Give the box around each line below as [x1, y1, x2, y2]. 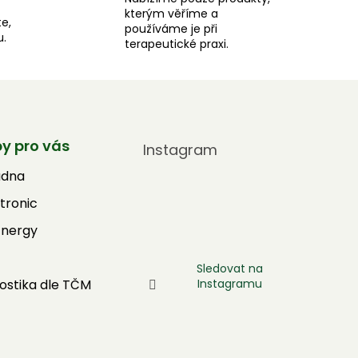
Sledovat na [196, 260, 263, 276]
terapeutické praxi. [124, 36, 229, 53]
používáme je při [124, 21, 217, 38]
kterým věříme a [124, 6, 218, 22]
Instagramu [197, 275, 262, 292]
